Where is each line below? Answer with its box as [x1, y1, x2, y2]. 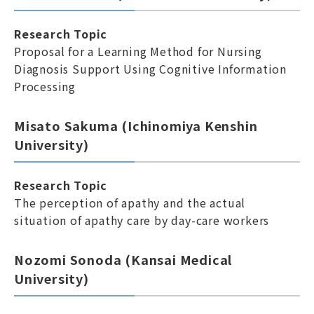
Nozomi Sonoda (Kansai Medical [14, 250, 233, 268]
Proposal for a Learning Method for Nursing [14, 43, 262, 60]
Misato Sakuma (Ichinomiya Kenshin [14, 116, 258, 135]
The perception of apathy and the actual [14, 194, 246, 211]
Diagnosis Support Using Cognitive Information [14, 60, 287, 77]
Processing [14, 78, 76, 95]
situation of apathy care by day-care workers [14, 212, 270, 228]
